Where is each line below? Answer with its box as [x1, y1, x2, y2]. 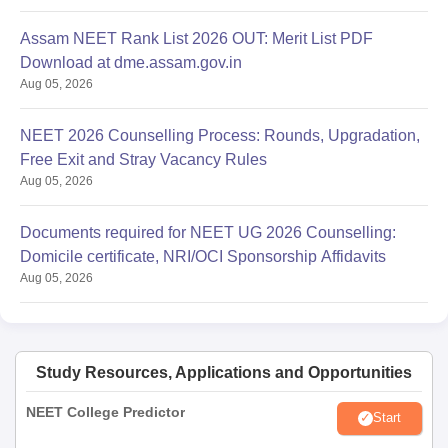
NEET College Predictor [26, 403, 185, 420]
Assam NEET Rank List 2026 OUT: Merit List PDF [20, 29, 373, 47]
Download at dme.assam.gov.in [20, 53, 242, 71]
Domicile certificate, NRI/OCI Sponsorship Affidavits [20, 247, 386, 265]
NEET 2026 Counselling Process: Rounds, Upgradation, [20, 126, 420, 144]
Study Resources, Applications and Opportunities [36, 363, 412, 381]
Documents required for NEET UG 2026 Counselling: [20, 223, 396, 241]
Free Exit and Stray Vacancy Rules [20, 150, 267, 168]
